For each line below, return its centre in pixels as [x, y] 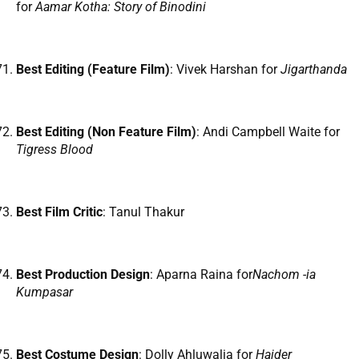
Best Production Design [83, 275]
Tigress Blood [54, 150]
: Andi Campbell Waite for [268, 132]
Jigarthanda [314, 70]
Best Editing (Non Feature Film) [106, 132]
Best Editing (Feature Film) [93, 70]
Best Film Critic [59, 212]
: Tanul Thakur [143, 212]
